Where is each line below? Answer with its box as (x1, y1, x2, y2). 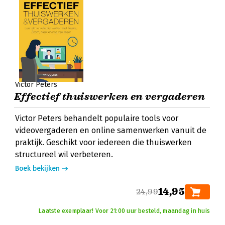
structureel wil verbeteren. (15, 150, 113, 159)
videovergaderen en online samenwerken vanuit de (15, 126, 206, 135)
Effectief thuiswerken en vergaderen (14, 90, 205, 103)
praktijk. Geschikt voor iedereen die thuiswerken (15, 138, 192, 147)
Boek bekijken (15, 164, 60, 173)
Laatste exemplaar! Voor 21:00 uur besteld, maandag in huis (39, 207, 210, 214)
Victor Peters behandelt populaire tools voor (15, 114, 178, 123)
